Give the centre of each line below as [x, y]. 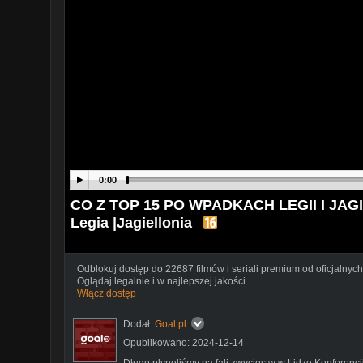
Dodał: [139, 324]
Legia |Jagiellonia [131, 222]
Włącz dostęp [107, 293]
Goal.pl [171, 324]
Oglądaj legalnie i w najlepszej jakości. [162, 281]
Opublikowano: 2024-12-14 [184, 342]
